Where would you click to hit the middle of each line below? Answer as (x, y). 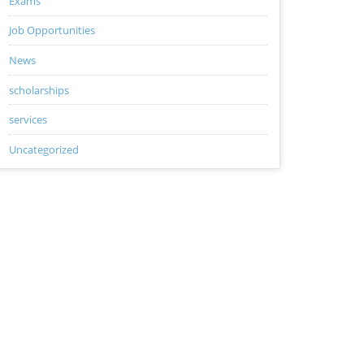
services (28, 120)
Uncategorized (43, 149)
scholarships (39, 90)
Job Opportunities (52, 30)
